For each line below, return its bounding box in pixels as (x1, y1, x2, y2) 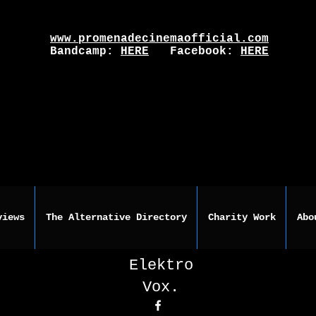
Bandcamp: (50, 45, 121, 58)
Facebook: (149, 45, 241, 58)
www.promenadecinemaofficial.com (50, 32, 269, 45)
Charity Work (207, 212, 276, 223)
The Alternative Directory (45, 212, 187, 223)
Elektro (128, 257, 193, 274)
